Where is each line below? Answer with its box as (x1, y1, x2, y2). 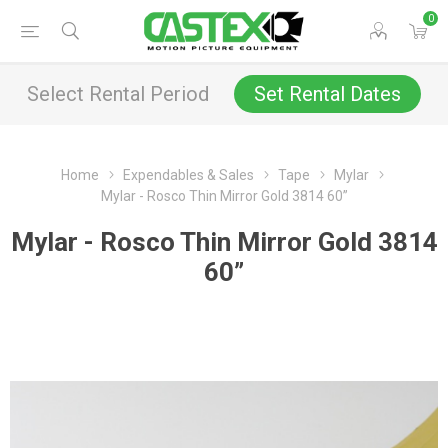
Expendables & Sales (123, 167, 254, 183)
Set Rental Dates (254, 82, 401, 106)
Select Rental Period (27, 82, 209, 106)
